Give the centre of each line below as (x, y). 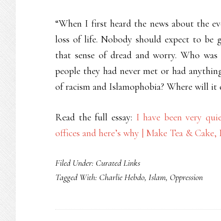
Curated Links (118, 163)
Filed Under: (75, 163)
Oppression (186, 177)
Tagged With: (77, 177)
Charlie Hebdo (122, 177)
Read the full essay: (96, 117)
